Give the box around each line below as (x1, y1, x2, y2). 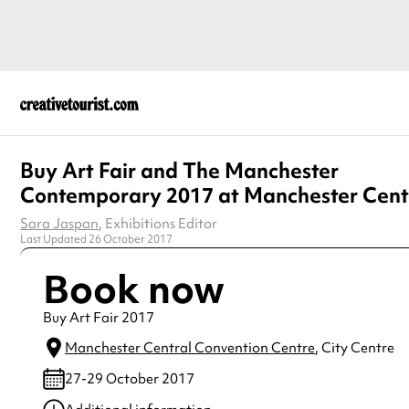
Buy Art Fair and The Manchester (20, 156, 339, 184)
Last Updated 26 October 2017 (20, 231, 173, 246)
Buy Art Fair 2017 (43, 308, 154, 327)
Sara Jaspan (20, 214, 99, 233)
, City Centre (315, 338, 394, 357)
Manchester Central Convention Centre (65, 338, 315, 357)
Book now (43, 262, 225, 316)
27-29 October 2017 (65, 369, 194, 388)
